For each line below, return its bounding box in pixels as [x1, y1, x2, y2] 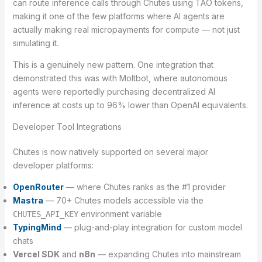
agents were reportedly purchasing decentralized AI [12, 87, 215, 97]
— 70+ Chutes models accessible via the [43, 195, 204, 206]
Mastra [12, 195, 43, 206]
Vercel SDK [12, 249, 60, 260]
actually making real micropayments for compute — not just [12, 25, 240, 35]
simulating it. [12, 38, 58, 49]
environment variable [78, 209, 162, 219]
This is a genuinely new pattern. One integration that [12, 60, 213, 70]
